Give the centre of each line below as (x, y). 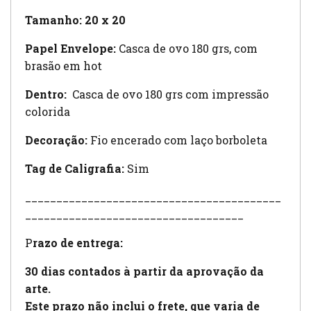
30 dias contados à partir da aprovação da (144, 271)
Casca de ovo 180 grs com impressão (168, 94)
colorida (48, 111)
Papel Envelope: (70, 48)
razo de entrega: (78, 242)
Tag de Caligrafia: (75, 168)
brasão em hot (64, 65)
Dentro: (46, 94)
